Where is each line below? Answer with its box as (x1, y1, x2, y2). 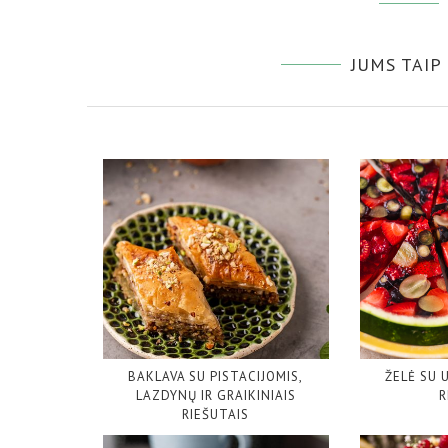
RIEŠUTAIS (182, 406, 250, 424)
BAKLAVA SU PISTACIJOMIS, (128, 368, 304, 386)
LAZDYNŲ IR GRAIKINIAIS (135, 387, 296, 405)
